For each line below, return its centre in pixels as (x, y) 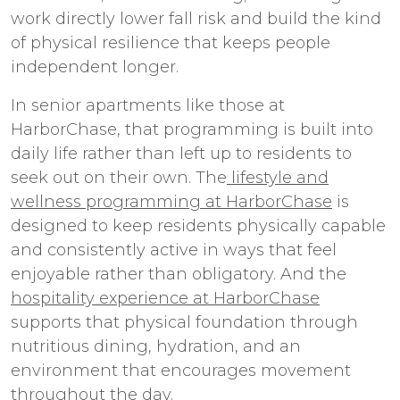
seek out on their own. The (119, 178)
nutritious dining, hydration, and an (156, 346)
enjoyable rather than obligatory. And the (179, 274)
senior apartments (106, 105)
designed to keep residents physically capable (198, 226)
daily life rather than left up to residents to (181, 154)
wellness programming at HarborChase (171, 202)
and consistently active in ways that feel (174, 250)
